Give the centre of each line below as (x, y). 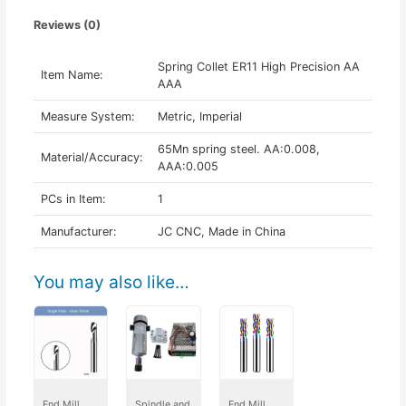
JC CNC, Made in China (221, 231)
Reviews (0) (67, 24)
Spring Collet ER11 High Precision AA (258, 66)
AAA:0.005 (188, 166)
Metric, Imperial (199, 116)
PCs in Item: (73, 198)
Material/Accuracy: (92, 157)
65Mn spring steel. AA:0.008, (238, 149)
